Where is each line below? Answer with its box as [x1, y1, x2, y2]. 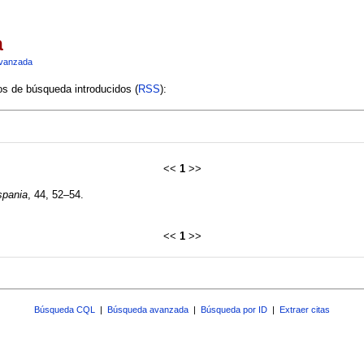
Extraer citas [279, 304, 330, 314]
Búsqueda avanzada [107, 304, 188, 314]
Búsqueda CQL [34, 304, 95, 314]
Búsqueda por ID [201, 304, 267, 314]
